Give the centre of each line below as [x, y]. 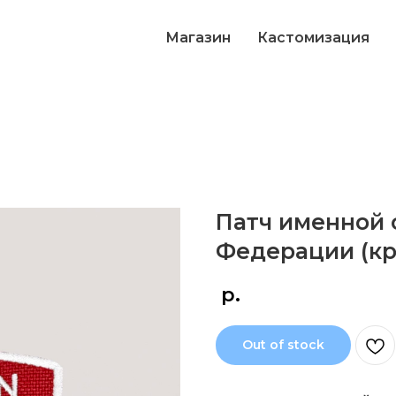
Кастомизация [313, 38]
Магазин [198, 38]
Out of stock [283, 345]
